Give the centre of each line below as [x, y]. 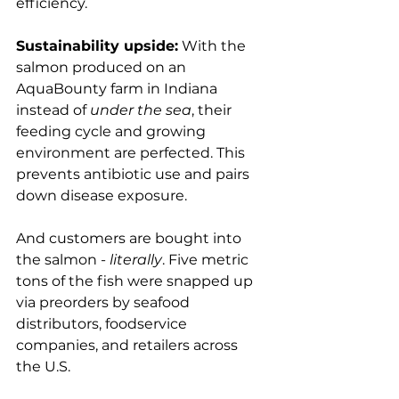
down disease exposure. [102, 195]
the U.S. [43, 366]
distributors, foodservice [103, 323]
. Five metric [207, 259]
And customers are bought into [130, 238]
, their [213, 110]
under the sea [141, 110]
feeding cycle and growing [113, 131]
